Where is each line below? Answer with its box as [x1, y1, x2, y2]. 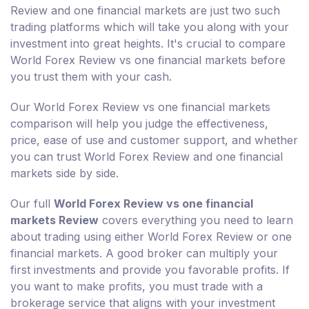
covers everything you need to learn [99, 212, 293, 227]
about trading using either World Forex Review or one [10, 229, 292, 243]
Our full [10, 196, 54, 210]
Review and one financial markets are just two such [10, 3, 280, 17]
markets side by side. [10, 166, 119, 180]
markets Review [10, 212, 99, 227]
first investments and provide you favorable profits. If [10, 262, 290, 277]
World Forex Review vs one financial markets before [10, 52, 286, 67]
